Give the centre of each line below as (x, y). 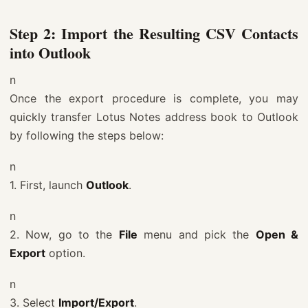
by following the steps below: (87, 135)
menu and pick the (196, 234)
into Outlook (50, 52)
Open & (277, 234)
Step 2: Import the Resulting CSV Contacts (154, 33)
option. (65, 253)
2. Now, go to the (64, 234)
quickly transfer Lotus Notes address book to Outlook (154, 117)
